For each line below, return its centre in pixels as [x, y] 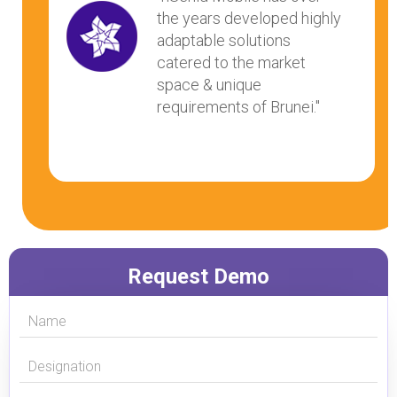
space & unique [196, 85]
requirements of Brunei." [225, 107]
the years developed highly [236, 18]
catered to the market [218, 62]
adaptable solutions [210, 40]
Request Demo [198, 276]
